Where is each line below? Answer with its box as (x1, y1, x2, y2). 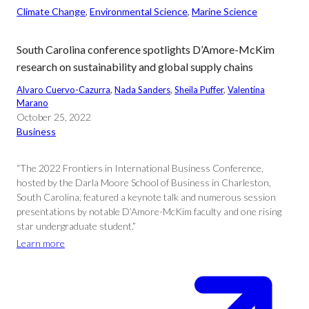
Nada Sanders (114, 84, 170, 95)
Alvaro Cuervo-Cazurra (17, 84, 110, 95)
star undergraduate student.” (17, 220, 136, 232)
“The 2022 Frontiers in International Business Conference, (17, 162, 263, 174)
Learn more (17, 237, 65, 249)
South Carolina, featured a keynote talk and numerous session (17, 191, 276, 203)
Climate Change (17, 6, 86, 17)
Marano (17, 97, 48, 108)
